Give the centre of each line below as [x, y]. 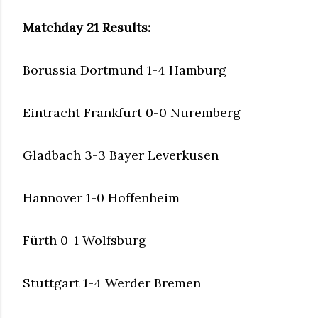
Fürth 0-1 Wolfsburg [84, 240]
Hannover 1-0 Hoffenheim [101, 197]
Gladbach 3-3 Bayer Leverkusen [121, 155]
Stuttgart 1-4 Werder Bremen [112, 283]
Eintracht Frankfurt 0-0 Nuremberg [132, 112]
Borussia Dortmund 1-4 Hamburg [125, 70]
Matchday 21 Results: [87, 27]
